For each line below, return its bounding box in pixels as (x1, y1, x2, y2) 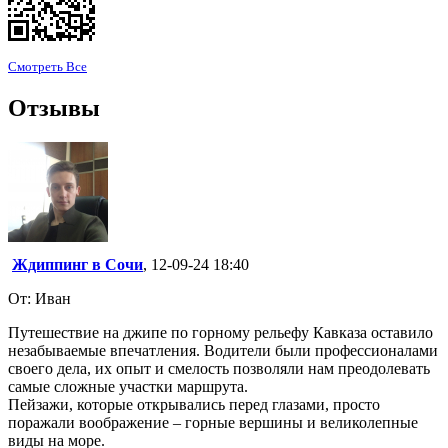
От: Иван (8, 290, 71, 307)
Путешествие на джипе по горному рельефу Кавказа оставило (8, 324, 433, 341)
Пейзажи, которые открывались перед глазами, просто (8, 396, 380, 413)
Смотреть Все (8, 59, 87, 75)
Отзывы (8, 95, 100, 122)
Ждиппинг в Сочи (12, 256, 143, 273)
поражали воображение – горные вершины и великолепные (8, 414, 418, 431)
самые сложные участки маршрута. (8, 378, 248, 395)
